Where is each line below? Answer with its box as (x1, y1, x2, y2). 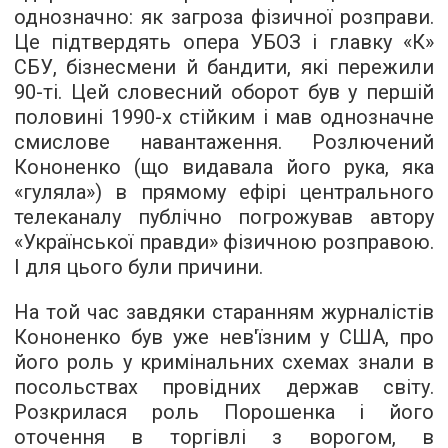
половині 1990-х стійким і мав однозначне (14, 105, 434, 130)
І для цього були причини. (14, 255, 263, 280)
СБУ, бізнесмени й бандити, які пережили (14, 55, 434, 80)
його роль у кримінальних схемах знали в (14, 350, 434, 375)
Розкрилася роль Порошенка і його (14, 400, 434, 425)
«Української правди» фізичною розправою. (14, 230, 434, 255)
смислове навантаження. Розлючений (14, 130, 434, 155)
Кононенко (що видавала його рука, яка (14, 155, 434, 180)
